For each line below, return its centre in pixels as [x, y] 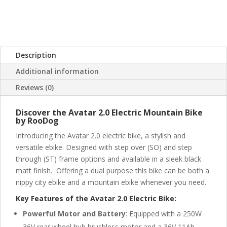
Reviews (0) [35, 87]
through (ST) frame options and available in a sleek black [108, 159]
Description [36, 55]
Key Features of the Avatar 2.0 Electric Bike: [96, 198]
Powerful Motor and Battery [74, 214]
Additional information [57, 71]
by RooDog [37, 121]
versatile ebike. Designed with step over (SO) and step [104, 147]
